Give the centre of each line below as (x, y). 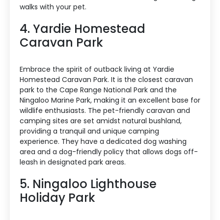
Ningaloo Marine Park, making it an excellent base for (110, 100)
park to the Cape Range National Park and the (98, 90)
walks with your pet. (53, 7)
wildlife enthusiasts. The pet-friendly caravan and (105, 110)
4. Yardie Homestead (82, 28)
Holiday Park (57, 197)
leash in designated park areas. (73, 162)
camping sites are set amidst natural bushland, (101, 121)
